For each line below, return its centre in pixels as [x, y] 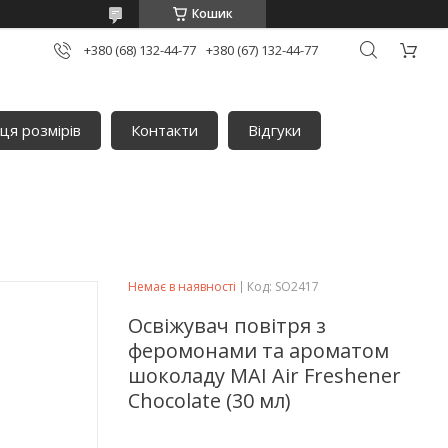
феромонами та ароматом [258, 350]
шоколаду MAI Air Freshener [264, 375]
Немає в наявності [182, 286]
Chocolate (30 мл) [209, 400]
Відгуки [275, 130]
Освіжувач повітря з [227, 325]
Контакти [165, 130]
